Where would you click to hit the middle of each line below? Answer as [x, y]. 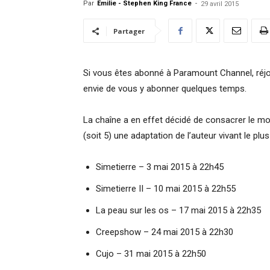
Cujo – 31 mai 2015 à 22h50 [151, 254]
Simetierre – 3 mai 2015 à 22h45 [160, 167]
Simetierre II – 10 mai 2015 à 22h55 [166, 189]
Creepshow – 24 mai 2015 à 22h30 [165, 232]
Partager [129, 31]
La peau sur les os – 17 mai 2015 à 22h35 [178, 210]
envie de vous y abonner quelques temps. [165, 89]
